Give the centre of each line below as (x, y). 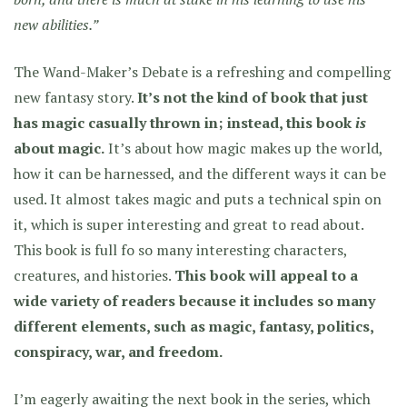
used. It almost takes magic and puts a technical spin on (198, 199)
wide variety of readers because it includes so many (194, 301)
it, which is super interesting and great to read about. (189, 224)
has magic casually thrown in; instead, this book (184, 123)
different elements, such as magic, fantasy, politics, (194, 326)
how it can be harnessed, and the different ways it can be (200, 174)
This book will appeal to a (266, 275)
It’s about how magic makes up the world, (243, 148)
